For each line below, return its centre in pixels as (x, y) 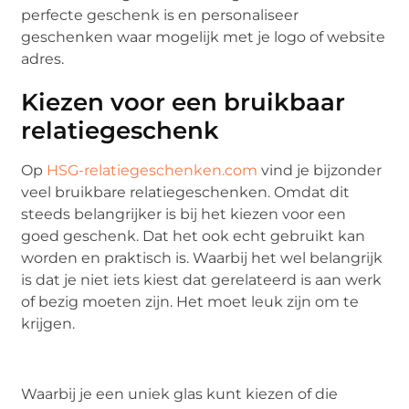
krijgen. (50, 323)
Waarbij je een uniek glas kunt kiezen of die (180, 393)
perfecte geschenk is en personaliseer (160, 15)
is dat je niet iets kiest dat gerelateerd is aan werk (202, 279)
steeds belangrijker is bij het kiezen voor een (184, 214)
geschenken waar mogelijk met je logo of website (204, 37)
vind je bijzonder (320, 170)
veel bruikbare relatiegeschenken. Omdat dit (186, 192)
